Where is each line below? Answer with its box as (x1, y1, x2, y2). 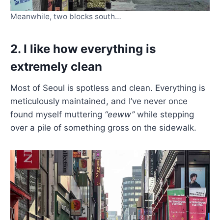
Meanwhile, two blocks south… (10, 12, 122, 22)
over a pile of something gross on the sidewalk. (10, 123, 197, 133)
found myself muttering (10, 110, 105, 120)
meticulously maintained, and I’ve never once (10, 96, 188, 107)
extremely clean (10, 59, 103, 74)
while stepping (135, 110, 194, 120)
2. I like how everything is (10, 42, 156, 56)
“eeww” (105, 110, 135, 120)
